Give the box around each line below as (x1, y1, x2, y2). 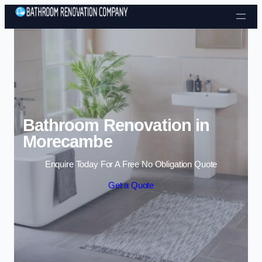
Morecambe (22, 132, 112, 151)
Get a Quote (108, 180, 154, 190)
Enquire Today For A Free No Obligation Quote (44, 159, 218, 169)
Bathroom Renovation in (22, 116, 210, 135)
